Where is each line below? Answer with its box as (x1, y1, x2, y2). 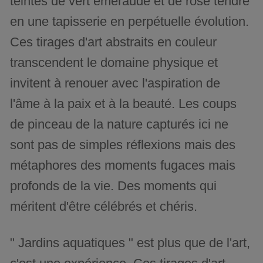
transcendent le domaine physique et (10, 55, 218, 70)
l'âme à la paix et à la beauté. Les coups (10, 96, 237, 112)
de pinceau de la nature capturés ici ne (10, 117, 229, 132)
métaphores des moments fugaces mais (10, 158, 236, 173)
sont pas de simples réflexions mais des (10, 137, 236, 153)
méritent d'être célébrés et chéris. (10, 199, 198, 214)
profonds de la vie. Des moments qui (10, 178, 217, 194)
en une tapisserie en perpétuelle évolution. (10, 14, 249, 29)
